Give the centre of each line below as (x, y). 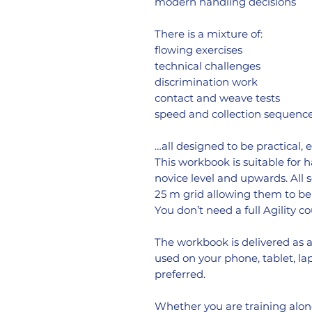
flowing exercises (198, 49)
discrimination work (206, 81)
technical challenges (208, 65)
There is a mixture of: (209, 33)
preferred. (180, 274)
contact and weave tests (217, 97)
